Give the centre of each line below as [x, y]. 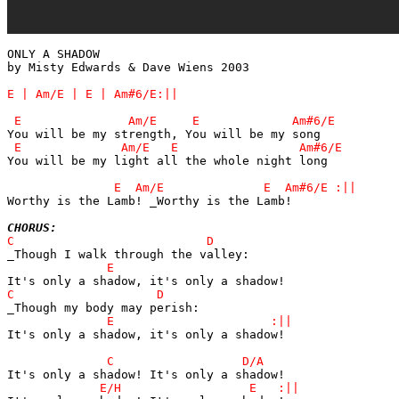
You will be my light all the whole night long [167, 160]
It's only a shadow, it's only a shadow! [146, 334]
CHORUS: [32, 227]
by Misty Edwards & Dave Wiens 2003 [128, 67]
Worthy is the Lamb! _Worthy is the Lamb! [150, 200]
